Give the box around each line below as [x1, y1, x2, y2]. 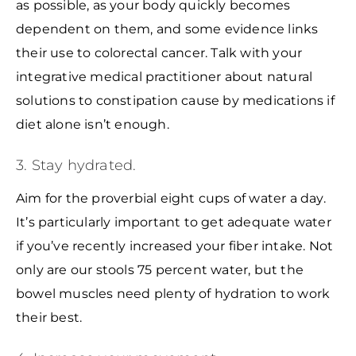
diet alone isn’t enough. [16, 117, 169, 133]
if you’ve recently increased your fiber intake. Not [16, 238, 334, 253]
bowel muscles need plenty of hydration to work [16, 285, 331, 301]
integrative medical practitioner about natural [16, 69, 313, 85]
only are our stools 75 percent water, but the [16, 261, 304, 277]
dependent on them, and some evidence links [16, 21, 319, 37]
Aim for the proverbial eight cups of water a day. [16, 190, 326, 206]
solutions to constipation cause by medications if [16, 93, 335, 109]
